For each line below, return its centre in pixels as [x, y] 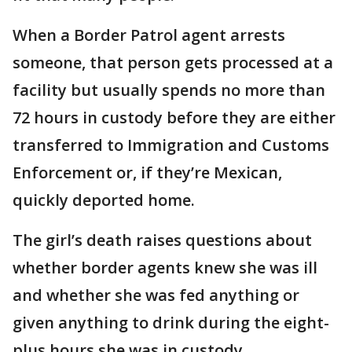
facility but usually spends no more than [169, 90]
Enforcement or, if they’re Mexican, [147, 173]
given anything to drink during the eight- [171, 323]
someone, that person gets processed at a [173, 63]
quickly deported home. [104, 200]
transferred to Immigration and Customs [171, 145]
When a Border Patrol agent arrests [149, 35]
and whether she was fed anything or [156, 295]
